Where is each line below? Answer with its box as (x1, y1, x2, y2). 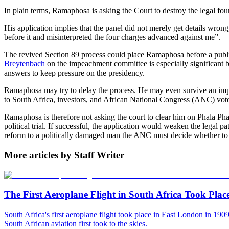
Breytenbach (4, 59, 45, 68)
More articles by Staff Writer (4, 149, 124, 161)
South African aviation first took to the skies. (4, 219, 147, 228)
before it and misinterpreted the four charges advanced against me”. (4, 33, 220, 42)
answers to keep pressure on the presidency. (4, 68, 145, 78)
